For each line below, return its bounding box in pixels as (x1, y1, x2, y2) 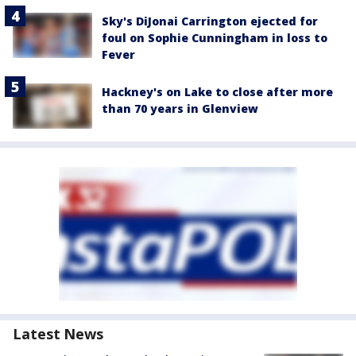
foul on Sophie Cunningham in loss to (102, 30, 327, 46)
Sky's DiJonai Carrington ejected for (102, 14, 318, 29)
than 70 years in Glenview (102, 101, 258, 117)
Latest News (13, 323, 103, 343)
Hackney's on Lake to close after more (102, 84, 333, 100)
